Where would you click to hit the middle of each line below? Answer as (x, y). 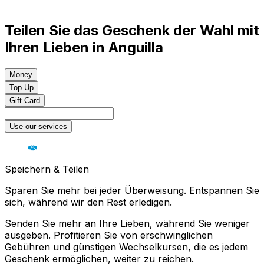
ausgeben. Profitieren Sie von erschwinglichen (109, 235)
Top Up (22, 88)
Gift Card (25, 101)
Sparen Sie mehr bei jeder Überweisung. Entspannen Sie (132, 191)
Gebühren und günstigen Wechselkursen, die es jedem (126, 247)
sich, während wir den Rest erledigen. (88, 202)
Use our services (38, 127)
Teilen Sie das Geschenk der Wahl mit (132, 31)
